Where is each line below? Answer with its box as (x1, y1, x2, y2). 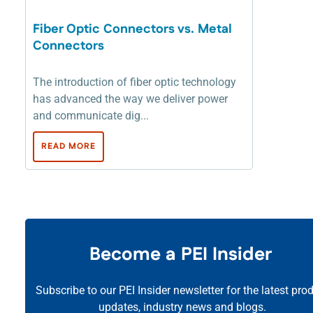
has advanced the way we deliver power (33, 92, 228, 106)
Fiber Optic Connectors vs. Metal (33, 20, 232, 39)
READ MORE (41, 140, 96, 153)
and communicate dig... (33, 109, 149, 123)
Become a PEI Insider (89, 242, 276, 268)
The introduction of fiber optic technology (33, 75, 236, 89)
